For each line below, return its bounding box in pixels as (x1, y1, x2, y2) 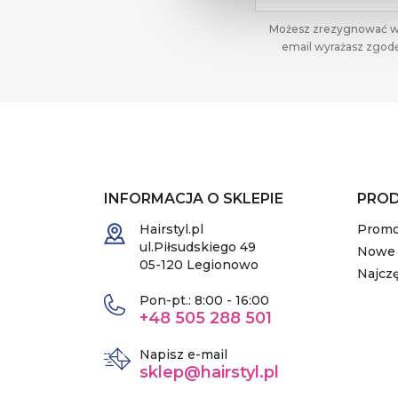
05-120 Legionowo (139, 257, 259, 274)
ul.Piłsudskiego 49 (139, 239, 256, 256)
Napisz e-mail (139, 346, 227, 363)
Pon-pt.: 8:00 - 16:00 (139, 292, 269, 309)
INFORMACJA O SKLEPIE (104, 190, 283, 208)
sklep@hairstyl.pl (139, 362, 279, 383)
